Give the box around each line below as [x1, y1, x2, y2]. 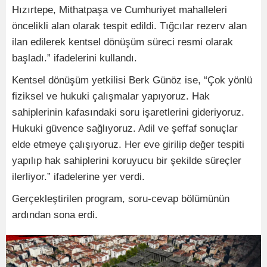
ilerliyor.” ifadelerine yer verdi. [12, 170, 145, 182]
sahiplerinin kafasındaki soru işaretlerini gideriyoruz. [12, 106, 244, 118]
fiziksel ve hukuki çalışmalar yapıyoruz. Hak [12, 90, 210, 102]
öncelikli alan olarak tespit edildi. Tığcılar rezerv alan [12, 20, 247, 32]
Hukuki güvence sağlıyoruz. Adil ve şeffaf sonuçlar [12, 122, 238, 134]
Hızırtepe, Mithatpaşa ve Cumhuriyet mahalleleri [12, 4, 227, 15]
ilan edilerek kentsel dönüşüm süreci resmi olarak [12, 36, 233, 48]
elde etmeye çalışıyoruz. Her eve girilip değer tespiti [12, 138, 244, 150]
